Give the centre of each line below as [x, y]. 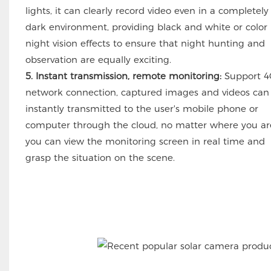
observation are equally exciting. [98, 60]
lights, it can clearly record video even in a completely [147, 11]
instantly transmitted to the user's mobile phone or [142, 109]
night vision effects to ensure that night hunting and [145, 44]
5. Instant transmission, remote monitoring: [123, 76]
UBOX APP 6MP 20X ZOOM [142, 223]
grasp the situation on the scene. [100, 158]
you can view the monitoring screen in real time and [145, 142]
